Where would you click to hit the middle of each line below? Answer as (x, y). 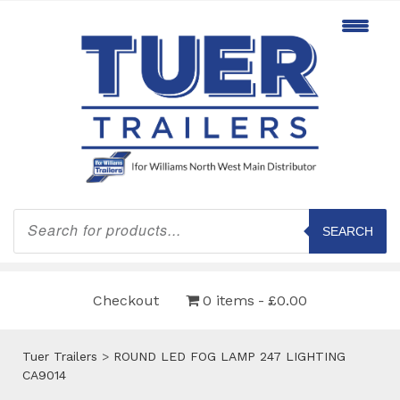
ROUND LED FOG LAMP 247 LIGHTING (229, 356)
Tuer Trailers (60, 356)
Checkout (126, 300)
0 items (229, 300)
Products (40, 214)
